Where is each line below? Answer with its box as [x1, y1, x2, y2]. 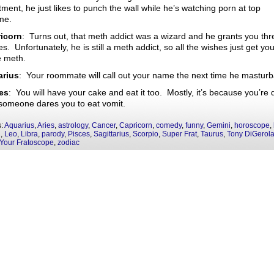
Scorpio [133, 130, 158, 138]
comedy [156, 121, 182, 130]
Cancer [92, 121, 116, 130]
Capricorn [119, 121, 152, 130]
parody [42, 130, 64, 138]
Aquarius [4, 121, 34, 130]
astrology [58, 121, 88, 130]
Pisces [68, 130, 90, 138]
